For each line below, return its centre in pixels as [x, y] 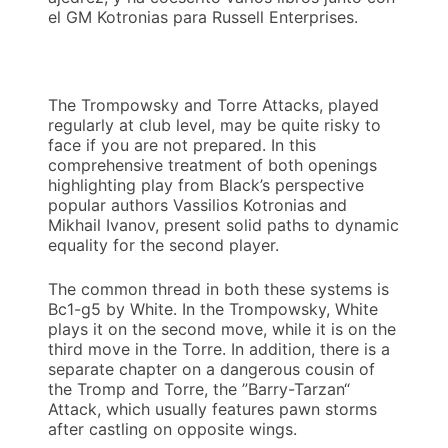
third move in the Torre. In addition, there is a [219, 349]
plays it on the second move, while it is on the [222, 329]
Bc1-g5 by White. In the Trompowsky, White [213, 309]
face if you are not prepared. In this [182, 145]
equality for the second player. [163, 245]
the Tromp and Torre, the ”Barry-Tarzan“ [199, 389]
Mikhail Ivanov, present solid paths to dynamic [223, 225]
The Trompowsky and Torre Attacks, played [213, 105]
